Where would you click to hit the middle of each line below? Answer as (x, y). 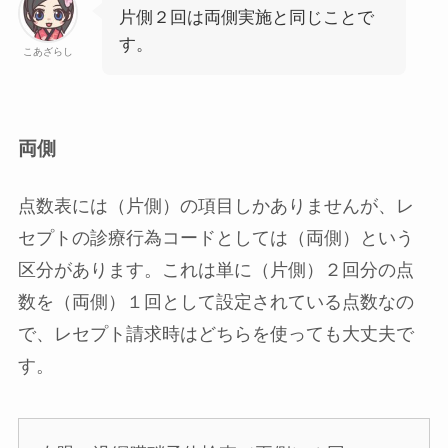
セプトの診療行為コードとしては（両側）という (215, 238)
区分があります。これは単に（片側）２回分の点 (215, 270)
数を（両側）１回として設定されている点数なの (215, 302)
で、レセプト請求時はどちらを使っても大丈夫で (215, 334)
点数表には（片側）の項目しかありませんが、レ (215, 206)
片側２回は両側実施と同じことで (246, 18)
